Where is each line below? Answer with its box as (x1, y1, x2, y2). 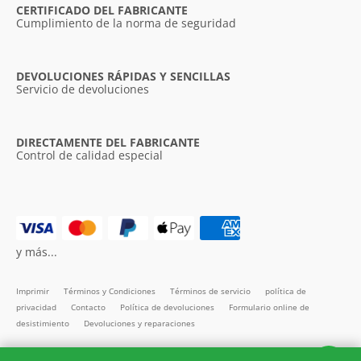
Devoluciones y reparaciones (84, 317, 195, 329)
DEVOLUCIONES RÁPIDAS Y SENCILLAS (16, 68, 230, 84)
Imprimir (16, 284, 52, 297)
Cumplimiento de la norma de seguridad (16, 15, 236, 31)
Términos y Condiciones (64, 284, 158, 297)
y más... (16, 243, 57, 259)
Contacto (71, 301, 108, 313)
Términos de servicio (170, 284, 253, 297)
